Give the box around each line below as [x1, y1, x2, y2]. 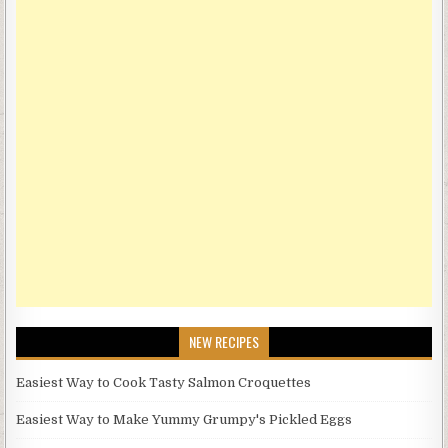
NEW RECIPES [189, 330, 259, 352]
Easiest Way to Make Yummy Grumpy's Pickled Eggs [16, 411, 353, 427]
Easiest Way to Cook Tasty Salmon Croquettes [16, 374, 312, 390]
